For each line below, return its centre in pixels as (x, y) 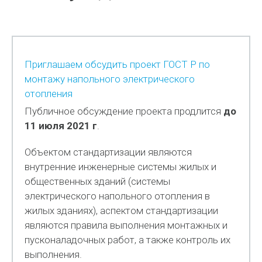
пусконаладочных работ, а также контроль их (128, 240)
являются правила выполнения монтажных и (126, 225)
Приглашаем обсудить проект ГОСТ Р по (118, 64)
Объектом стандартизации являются (108, 152)
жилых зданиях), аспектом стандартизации (122, 211)
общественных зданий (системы (98, 181)
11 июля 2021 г (61, 126)
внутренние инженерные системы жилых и (121, 167)
